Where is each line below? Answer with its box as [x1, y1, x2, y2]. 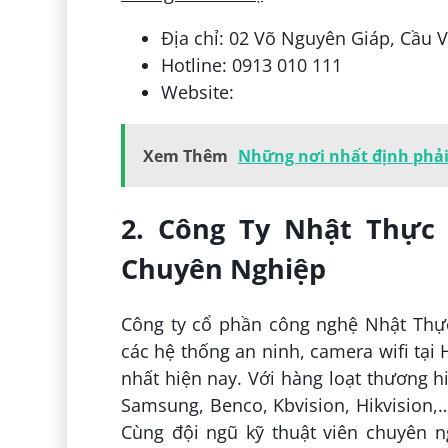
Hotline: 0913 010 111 [160, 52, 342, 77]
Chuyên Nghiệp [120, 249, 326, 287]
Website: [160, 79, 239, 104]
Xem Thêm [142, 144, 228, 167]
